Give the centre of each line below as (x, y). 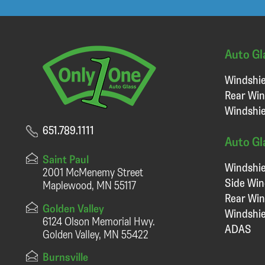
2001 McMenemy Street (93, 172)
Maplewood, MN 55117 (89, 185)
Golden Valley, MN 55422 (96, 234)
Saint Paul (66, 159)
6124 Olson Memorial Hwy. (99, 221)
